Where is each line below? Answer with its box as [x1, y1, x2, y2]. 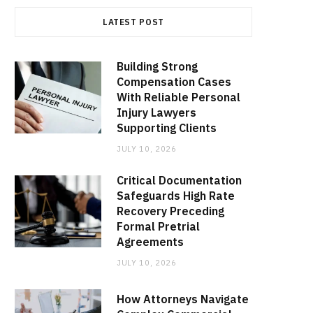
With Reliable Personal [117, 90, 240, 105]
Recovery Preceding [117, 204, 224, 219]
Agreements [117, 235, 184, 249]
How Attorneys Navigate [117, 292, 249, 307]
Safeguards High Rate [117, 189, 235, 203]
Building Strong [117, 59, 198, 74]
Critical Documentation [117, 173, 242, 188]
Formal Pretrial [117, 219, 200, 234]
